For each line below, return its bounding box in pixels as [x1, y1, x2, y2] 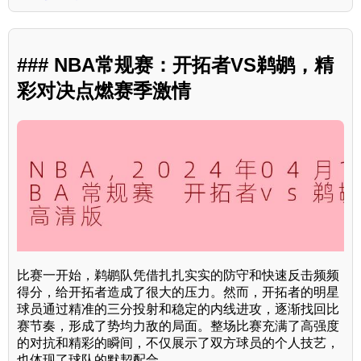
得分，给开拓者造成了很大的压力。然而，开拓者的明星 [17, 284, 339, 299]
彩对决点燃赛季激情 [17, 80, 191, 102]
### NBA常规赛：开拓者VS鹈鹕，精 [17, 54, 334, 77]
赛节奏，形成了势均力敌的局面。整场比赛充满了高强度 [17, 318, 339, 333]
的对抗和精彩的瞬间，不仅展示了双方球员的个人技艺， [17, 335, 339, 350]
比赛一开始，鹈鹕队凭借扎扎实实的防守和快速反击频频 [17, 268, 339, 282]
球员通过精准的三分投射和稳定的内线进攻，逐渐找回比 [17, 301, 339, 316]
